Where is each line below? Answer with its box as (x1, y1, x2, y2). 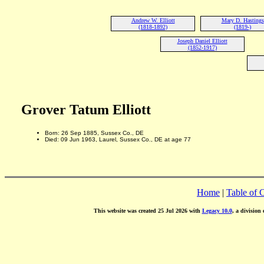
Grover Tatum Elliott (21, 102, 151, 117)
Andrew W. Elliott (131, 17, 175, 24)
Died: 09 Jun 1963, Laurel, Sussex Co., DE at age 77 (44, 136, 191, 143)
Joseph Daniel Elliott (177, 38, 227, 44)
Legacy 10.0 (202, 207, 232, 214)
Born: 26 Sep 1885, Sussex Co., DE (44, 129, 144, 136)
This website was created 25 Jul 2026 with (93, 207, 202, 214)
